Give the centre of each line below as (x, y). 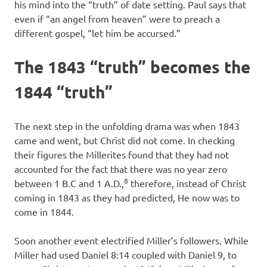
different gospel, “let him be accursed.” (97, 33)
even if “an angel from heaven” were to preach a (117, 19)
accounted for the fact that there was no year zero (121, 169)
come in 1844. (44, 212)
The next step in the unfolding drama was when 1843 (127, 126)
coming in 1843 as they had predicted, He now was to (127, 198)
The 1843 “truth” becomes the (132, 67)
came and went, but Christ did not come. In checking (125, 140)
